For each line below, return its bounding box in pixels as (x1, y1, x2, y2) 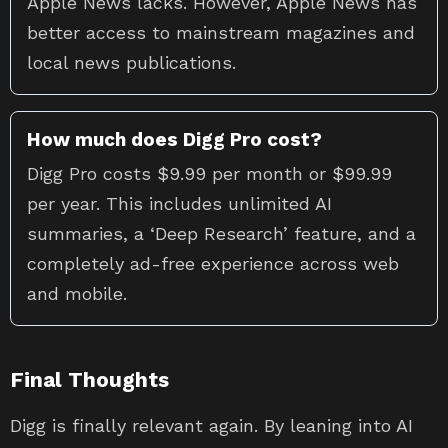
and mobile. (27, 283, 127, 305)
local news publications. (27, 52, 236, 74)
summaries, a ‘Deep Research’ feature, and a (27, 223, 416, 245)
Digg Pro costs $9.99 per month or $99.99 (27, 163, 392, 185)
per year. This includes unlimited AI (27, 193, 332, 215)
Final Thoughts (10, 367, 169, 393)
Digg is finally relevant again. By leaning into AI (10, 415, 413, 437)
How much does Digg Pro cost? (27, 128, 322, 152)
